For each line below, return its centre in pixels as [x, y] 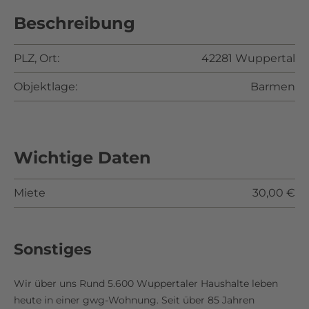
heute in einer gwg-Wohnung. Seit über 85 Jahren [134, 300]
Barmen [273, 87]
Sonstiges [53, 250]
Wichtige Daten [82, 158]
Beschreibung [74, 23]
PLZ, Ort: [37, 59]
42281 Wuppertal [248, 59]
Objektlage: [46, 87]
